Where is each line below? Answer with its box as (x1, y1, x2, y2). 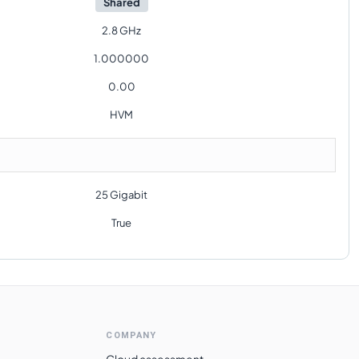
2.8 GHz (102, 24, 141, 37)
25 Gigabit (95, 188, 147, 201)
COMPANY (106, 330, 157, 341)
